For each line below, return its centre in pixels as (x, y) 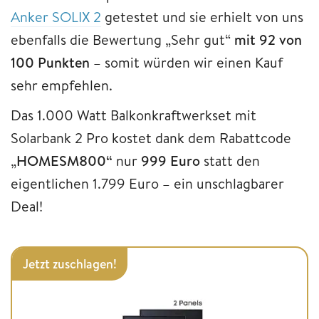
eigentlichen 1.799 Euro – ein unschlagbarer (147, 183)
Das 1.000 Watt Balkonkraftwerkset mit (134, 115)
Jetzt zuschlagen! (70, 263)
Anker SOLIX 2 (56, 16)
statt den (232, 160)
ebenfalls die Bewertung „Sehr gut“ (122, 39)
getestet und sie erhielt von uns (202, 16)
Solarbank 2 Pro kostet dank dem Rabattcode (151, 137)
